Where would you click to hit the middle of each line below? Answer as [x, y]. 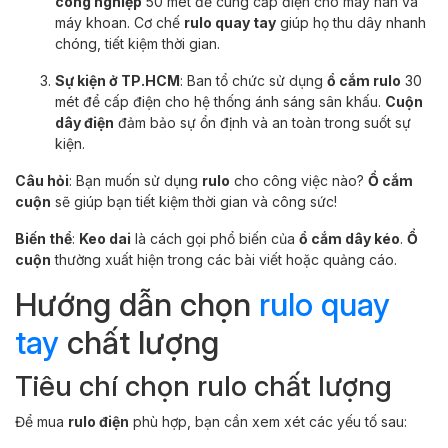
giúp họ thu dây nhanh [351, 22]
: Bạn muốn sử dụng [135, 180]
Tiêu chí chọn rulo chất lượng [203, 385]
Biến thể [43, 238]
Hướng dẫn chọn [137, 304]
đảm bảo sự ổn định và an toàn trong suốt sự [262, 122]
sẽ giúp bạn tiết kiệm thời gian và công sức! [194, 201]
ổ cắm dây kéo [349, 238]
